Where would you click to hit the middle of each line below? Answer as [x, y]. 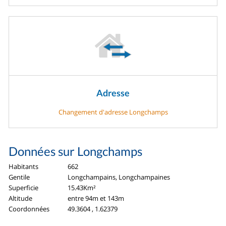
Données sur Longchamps [76, 151]
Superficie [24, 188]
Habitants [24, 167]
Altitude [21, 199]
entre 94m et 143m [96, 199]
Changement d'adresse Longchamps [113, 112]
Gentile [19, 177]
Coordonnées [29, 209]
